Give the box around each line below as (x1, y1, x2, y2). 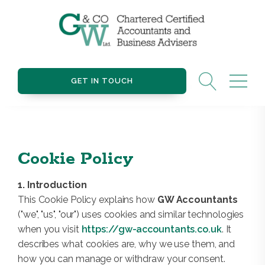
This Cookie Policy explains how (18, 194, 157, 206)
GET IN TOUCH (71, 76, 133, 85)
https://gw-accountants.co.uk (81, 224, 222, 235)
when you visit (18, 224, 82, 235)
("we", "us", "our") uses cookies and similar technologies (18, 209, 244, 221)
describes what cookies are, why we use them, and (18, 238, 235, 250)
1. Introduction (18, 179, 87, 191)
